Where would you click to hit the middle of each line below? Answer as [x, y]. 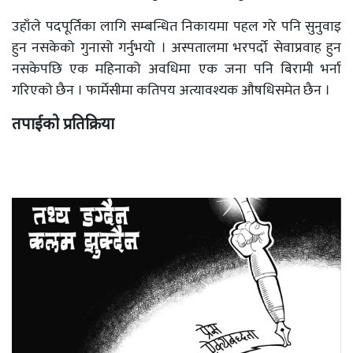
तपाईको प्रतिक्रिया [63, 124]
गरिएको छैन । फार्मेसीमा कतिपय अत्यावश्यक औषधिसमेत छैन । [171, 91]
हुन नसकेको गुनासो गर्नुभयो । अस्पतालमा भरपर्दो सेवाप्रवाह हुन [176, 48]
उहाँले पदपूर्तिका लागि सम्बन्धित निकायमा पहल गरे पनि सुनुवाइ [176, 27]
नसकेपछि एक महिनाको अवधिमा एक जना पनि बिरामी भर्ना [176, 69]
